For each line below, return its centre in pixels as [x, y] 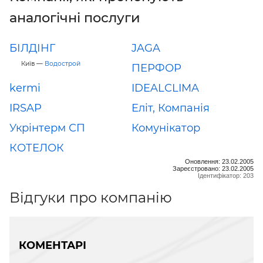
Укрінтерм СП [47, 128]
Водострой [63, 63]
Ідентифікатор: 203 [226, 175]
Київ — [33, 63]
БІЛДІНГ [32, 48]
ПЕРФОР [156, 68]
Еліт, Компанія [171, 108]
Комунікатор [166, 128]
